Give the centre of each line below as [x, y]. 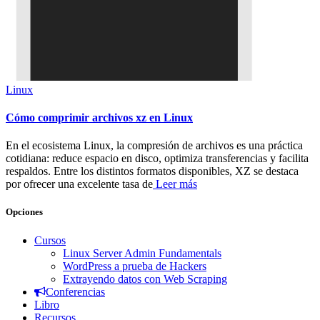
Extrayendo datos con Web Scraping [145, 279]
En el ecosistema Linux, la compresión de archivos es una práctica [154, 146]
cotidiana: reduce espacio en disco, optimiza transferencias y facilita [157, 159]
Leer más [175, 184]
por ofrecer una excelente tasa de [79, 184]
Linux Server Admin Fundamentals [142, 253]
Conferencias [75, 291]
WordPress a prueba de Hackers [135, 266]
